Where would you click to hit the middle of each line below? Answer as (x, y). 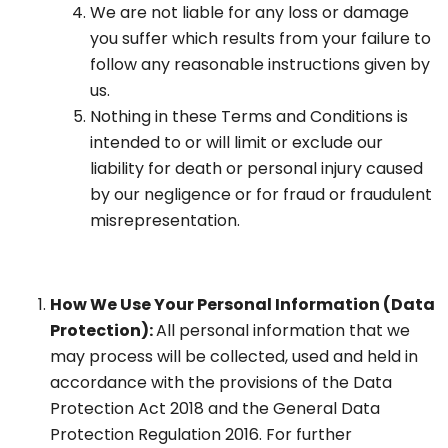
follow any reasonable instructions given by (260, 65)
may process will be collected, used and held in (234, 357)
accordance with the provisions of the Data (221, 383)
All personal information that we (283, 331)
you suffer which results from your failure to (260, 39)
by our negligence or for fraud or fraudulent (261, 195)
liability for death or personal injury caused (256, 169)
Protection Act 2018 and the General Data (215, 409)
